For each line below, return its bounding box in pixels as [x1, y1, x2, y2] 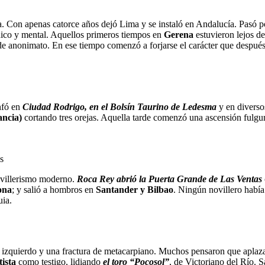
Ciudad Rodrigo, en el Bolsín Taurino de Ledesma [22, 101, 216, 112]
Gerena [164, 29, 193, 40]
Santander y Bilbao [96, 184, 173, 195]
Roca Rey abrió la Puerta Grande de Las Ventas [77, 173, 262, 184]
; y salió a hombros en [12, 184, 96, 195]
